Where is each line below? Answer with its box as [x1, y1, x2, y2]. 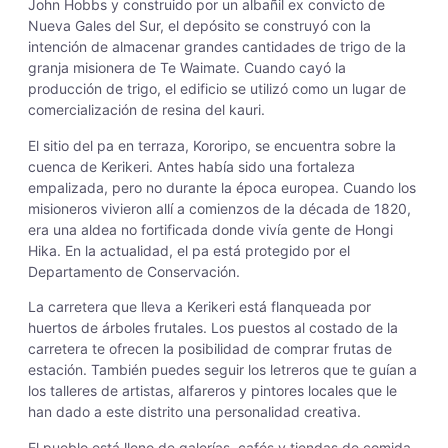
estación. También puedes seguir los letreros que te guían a [28, 361, 417, 379]
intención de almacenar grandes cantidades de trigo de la [28, 38, 406, 56]
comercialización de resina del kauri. [28, 101, 265, 119]
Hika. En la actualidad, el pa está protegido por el [28, 241, 350, 259]
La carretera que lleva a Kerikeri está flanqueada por [28, 298, 371, 316]
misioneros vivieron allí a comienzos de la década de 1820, [28, 199, 411, 217]
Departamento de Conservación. [28, 262, 240, 280]
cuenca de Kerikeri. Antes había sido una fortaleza [28, 157, 355, 175]
